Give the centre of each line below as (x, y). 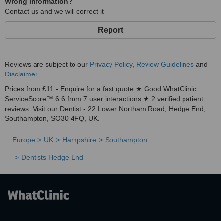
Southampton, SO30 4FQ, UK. (52, 118)
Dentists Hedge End (52, 157)
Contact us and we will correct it (54, 11)
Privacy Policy (111, 64)
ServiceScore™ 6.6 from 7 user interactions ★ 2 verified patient (104, 99)
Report (110, 30)
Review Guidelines (165, 64)
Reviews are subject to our (47, 64)
